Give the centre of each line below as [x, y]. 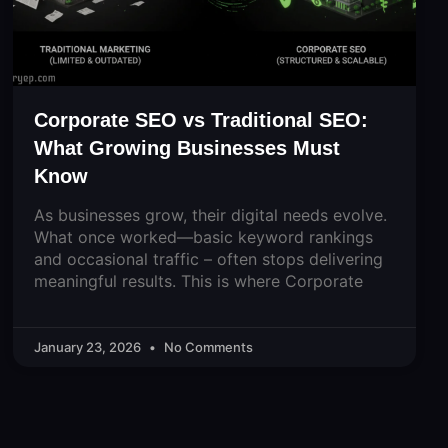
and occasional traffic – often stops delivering [208, 258]
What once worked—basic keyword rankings [203, 236]
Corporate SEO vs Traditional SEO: [200, 119]
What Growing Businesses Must [186, 147]
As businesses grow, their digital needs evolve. [210, 214]
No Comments [206, 346]
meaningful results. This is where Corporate [198, 280]
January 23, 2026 [88, 346]
